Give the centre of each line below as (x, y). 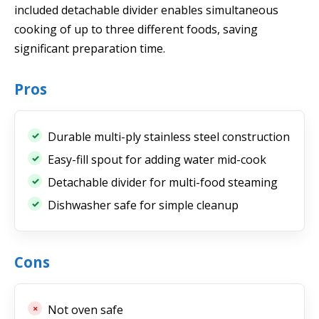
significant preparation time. (90, 48)
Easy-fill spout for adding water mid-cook (157, 160)
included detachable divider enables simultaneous (146, 10)
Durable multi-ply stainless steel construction (169, 137)
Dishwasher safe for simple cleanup (143, 205)
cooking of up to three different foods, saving (136, 29)
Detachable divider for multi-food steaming (163, 183)
